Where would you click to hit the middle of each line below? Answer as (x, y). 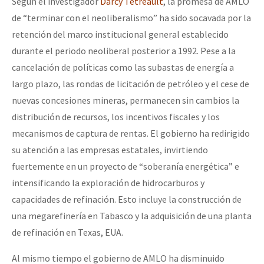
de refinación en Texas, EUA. (67, 232)
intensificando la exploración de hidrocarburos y (108, 182)
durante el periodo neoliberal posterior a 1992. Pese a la (124, 50)
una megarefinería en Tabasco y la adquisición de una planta (132, 215)
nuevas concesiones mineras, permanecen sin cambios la (126, 100)
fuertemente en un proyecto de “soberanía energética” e (126, 166)
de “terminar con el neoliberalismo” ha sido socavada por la (131, 17)
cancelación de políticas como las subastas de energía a (123, 67)
